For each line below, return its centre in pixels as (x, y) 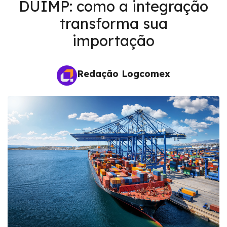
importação (113, 41)
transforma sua (113, 24)
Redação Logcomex (124, 73)
